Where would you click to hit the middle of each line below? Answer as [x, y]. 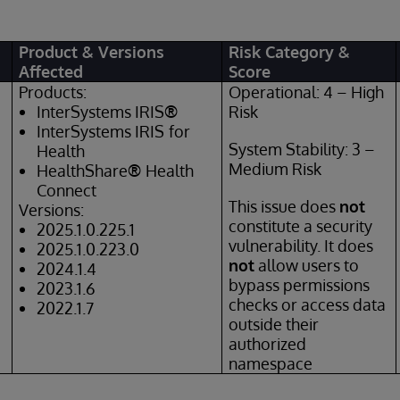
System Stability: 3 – [302, 149]
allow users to [307, 265]
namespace [271, 363]
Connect [67, 190]
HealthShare [83, 171]
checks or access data [308, 304]
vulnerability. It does [301, 246]
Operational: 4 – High [307, 92]
